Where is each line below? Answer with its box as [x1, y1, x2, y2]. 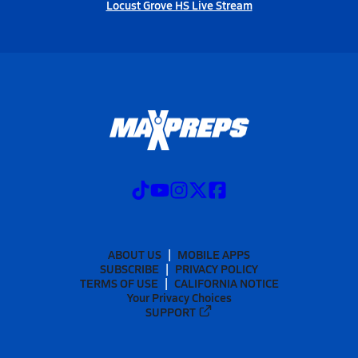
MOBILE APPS [177, 245, 250, 262]
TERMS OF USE [79, 274, 158, 291]
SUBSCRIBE [100, 260, 159, 276]
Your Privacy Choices [126, 288, 232, 305]
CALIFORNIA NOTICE [173, 274, 279, 291]
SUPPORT [145, 303, 197, 320]
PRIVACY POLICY [175, 260, 258, 276]
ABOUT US [108, 245, 161, 262]
